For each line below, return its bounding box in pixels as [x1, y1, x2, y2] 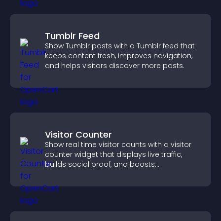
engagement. [45, 169, 93, 179]
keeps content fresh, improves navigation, [45, 51, 192, 61]
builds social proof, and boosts [45, 159, 155, 169]
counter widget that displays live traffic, [45, 149, 182, 159]
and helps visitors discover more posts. [45, 61, 184, 71]
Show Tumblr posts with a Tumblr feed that [45, 41, 195, 51]
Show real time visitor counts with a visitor [45, 140, 191, 149]
